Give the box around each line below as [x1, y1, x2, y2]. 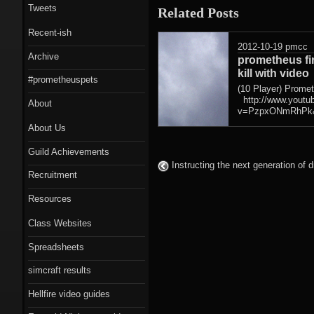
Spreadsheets [28, 241, 84, 252]
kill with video [238, 67, 309, 79]
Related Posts [158, 4, 239, 20]
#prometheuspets [28, 74, 98, 85]
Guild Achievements [28, 146, 109, 157]
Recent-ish [28, 27, 71, 38]
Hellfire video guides [28, 288, 110, 299]
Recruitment [28, 170, 77, 180]
